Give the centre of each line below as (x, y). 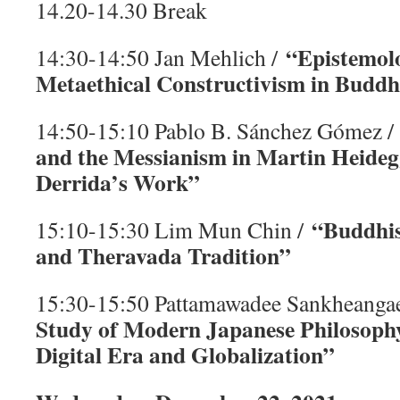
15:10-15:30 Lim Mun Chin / (174, 229)
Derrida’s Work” (118, 182)
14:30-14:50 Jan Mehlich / (161, 57)
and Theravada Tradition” (163, 255)
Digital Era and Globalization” (185, 354)
